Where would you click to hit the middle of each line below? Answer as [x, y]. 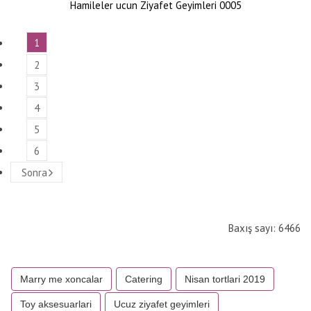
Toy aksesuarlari [56, 304]
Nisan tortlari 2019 [225, 279]
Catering [144, 279]
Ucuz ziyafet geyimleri [162, 304]
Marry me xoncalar [61, 279]
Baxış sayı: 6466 [264, 228]
